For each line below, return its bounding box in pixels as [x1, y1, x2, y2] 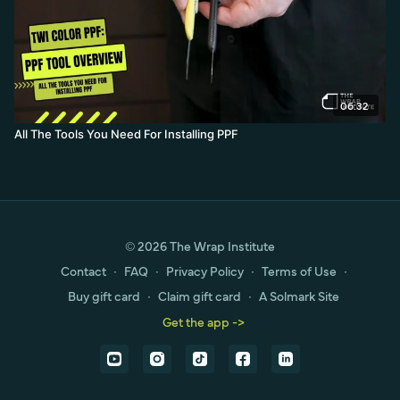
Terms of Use [261, 262, 337, 279]
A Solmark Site [259, 287, 339, 304]
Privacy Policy [165, 262, 244, 279]
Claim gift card [158, 287, 241, 304]
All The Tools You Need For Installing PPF [14, 126, 238, 141]
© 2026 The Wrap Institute [125, 237, 275, 254]
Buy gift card [68, 287, 140, 304]
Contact [60, 262, 106, 279]
